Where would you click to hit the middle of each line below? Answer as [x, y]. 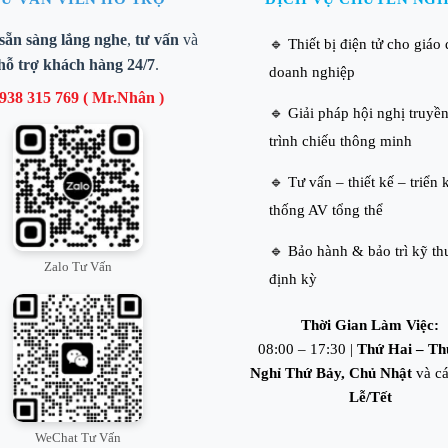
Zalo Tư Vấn [77, 267]
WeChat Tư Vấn [77, 438]
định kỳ [292, 278]
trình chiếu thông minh [340, 140]
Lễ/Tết [370, 396]
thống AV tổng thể [325, 209]
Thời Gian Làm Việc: [370, 324]
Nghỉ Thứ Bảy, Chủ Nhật [330, 372]
